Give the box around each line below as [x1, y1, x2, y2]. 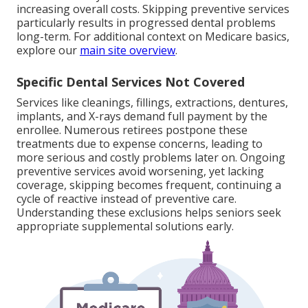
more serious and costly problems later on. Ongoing [16, 149, 285, 165]
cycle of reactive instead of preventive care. [16, 190, 236, 206]
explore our [16, 42, 80, 58]
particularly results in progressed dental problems [16, 14, 276, 30]
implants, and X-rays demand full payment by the [16, 108, 267, 124]
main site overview [80, 42, 175, 58]
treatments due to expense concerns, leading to [16, 135, 263, 151]
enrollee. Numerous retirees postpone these [16, 122, 247, 137]
